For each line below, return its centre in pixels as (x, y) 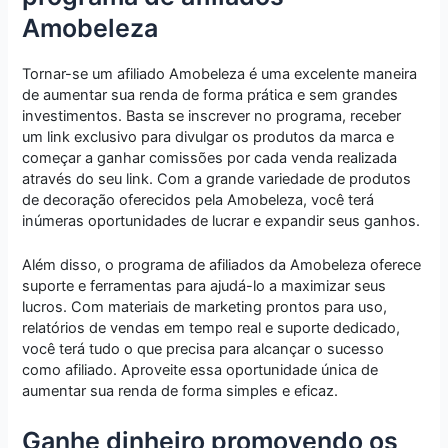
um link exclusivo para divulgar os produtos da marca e (208, 136)
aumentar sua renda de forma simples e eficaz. (180, 391)
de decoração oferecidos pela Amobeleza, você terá (198, 199)
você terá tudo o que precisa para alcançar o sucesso (203, 349)
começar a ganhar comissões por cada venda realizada (210, 157)
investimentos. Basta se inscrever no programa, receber (212, 115)
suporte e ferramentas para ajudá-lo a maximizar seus (204, 286)
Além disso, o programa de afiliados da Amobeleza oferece (222, 265)
